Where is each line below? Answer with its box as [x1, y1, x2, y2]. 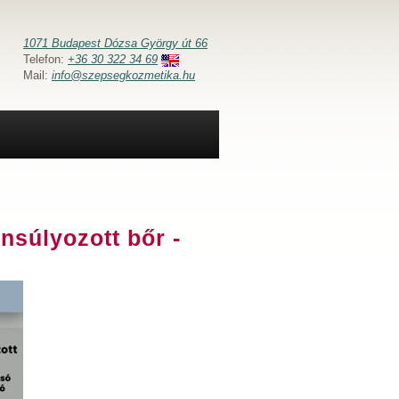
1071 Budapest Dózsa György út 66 [23, 37, 208, 50]
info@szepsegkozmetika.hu [52, 69, 195, 82]
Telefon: [23, 53, 68, 66]
